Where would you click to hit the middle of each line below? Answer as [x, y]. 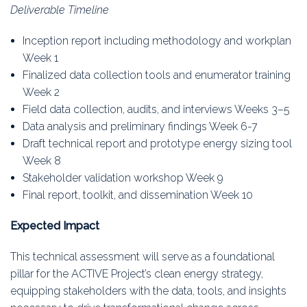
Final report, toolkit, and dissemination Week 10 [137, 195]
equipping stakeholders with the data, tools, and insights [148, 291]
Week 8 [41, 161]
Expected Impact [55, 226]
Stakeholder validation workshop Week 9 [123, 178]
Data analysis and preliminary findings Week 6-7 [140, 127]
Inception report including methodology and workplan [157, 41]
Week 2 [41, 93]
